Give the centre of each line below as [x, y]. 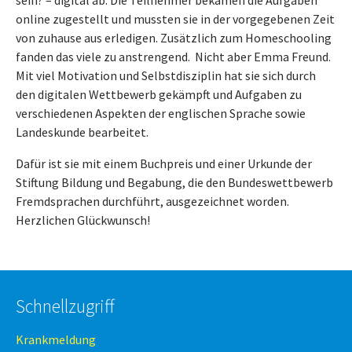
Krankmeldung [56, 339]
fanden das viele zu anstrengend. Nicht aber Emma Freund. [173, 57]
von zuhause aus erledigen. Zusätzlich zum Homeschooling [174, 38]
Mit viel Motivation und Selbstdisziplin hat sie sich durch [166, 75]
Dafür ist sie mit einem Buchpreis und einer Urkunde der [164, 163]
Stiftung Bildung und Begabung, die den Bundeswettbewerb [174, 182]
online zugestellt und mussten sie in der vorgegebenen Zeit [175, 19]
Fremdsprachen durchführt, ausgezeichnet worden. [152, 201]
